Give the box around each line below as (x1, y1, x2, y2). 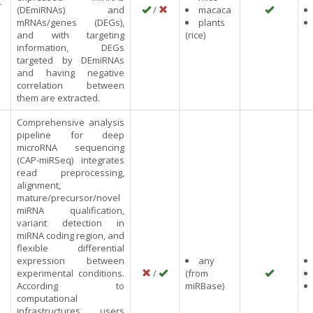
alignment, (17, 179, 61, 191)
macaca (198, 3, 231, 16)
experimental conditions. (17, 267, 124, 279)
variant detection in (17, 217, 124, 229)
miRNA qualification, (17, 204, 124, 217)
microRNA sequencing (17, 141, 124, 154)
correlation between (17, 79, 124, 92)
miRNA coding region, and (17, 229, 124, 242)
